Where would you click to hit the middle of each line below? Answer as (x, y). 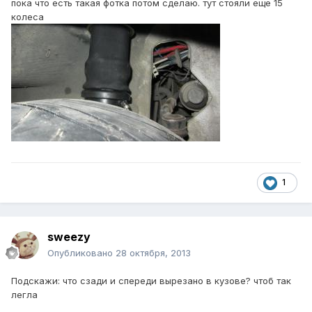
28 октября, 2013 (153, 253)
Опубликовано (81, 253)
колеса (28, 17)
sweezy (69, 237)
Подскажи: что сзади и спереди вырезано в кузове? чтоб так (151, 281)
